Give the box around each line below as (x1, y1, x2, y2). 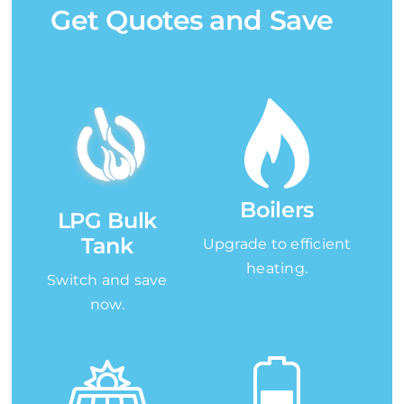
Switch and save (47, 271, 168, 289)
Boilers (240, 196, 314, 223)
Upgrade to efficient (202, 234, 352, 252)
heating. (246, 259, 308, 277)
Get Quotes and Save (50, 3, 334, 37)
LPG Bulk (57, 207, 157, 234)
